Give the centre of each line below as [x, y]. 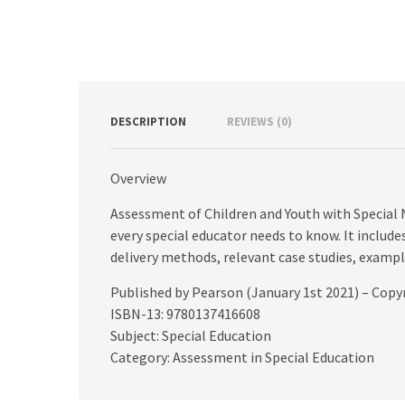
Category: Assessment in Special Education [242, 357]
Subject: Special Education [191, 335]
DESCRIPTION [148, 121]
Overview [138, 178]
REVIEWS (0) [259, 121]
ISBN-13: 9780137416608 [185, 313]
